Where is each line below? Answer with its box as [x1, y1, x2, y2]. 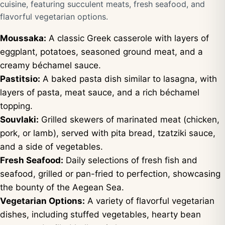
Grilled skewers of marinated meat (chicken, [39, 115, 219, 125]
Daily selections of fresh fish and [63, 155, 197, 165]
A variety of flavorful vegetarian [85, 196, 214, 206]
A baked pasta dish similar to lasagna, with [40, 74, 217, 84]
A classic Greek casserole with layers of [46, 33, 209, 43]
